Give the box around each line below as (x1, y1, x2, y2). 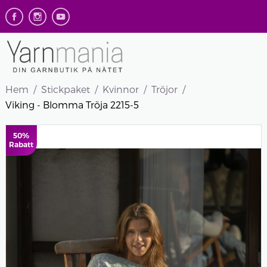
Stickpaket (41, 83, 90, 95)
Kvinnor (102, 83, 139, 95)
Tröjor (151, 83, 178, 95)
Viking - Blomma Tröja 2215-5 (5, 98, 139, 110)
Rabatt (8, 139, 33, 149)
